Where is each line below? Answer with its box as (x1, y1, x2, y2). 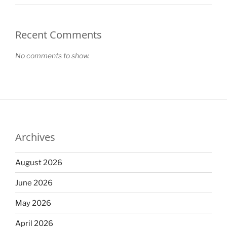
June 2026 (15, 178, 53, 187)
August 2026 (15, 158, 62, 167)
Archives (15, 130, 55, 144)
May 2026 (15, 198, 51, 208)
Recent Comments (15, 28, 102, 42)
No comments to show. (15, 51, 90, 60)
